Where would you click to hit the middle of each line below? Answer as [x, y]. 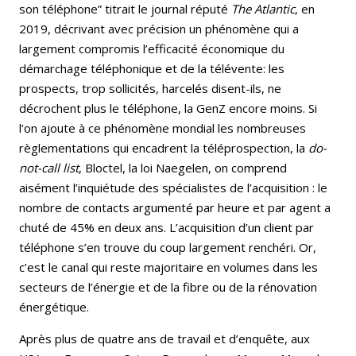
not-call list [49, 168]
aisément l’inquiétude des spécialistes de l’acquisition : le [173, 188]
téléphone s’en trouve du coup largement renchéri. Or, [168, 247]
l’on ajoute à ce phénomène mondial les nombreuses [163, 128]
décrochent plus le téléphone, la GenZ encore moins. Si [168, 108]
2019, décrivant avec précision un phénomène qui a [159, 29]
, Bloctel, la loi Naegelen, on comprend [183, 168]
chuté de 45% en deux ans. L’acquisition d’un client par [166, 227]
